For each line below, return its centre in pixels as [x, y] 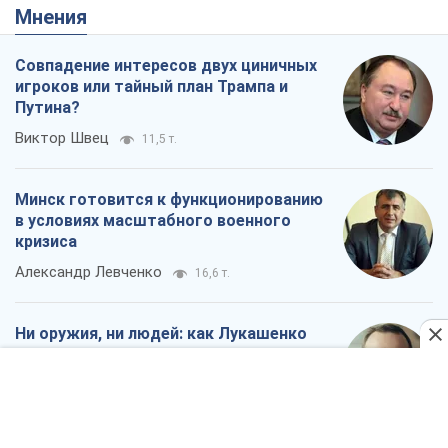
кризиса [46, 242]
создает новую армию [102, 355]
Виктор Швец [62, 138]
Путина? [47, 108]
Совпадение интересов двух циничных [166, 66]
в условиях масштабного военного [153, 221]
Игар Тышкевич [69, 385]
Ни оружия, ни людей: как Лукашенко [161, 334]
